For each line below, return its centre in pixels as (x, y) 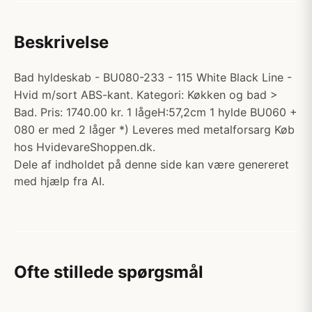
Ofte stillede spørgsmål (109, 272)
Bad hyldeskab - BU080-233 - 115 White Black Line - (153, 77)
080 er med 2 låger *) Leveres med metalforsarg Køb (154, 130)
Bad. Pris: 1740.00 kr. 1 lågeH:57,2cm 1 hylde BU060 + (156, 112)
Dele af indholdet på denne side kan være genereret (151, 164)
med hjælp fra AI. (59, 181)
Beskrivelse (61, 42)
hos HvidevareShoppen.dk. (85, 147)
